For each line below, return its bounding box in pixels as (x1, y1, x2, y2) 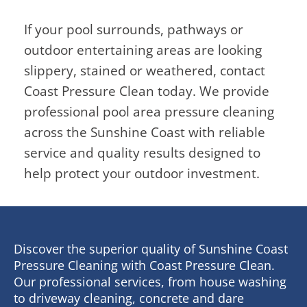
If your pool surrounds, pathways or (24, 20, 243, 38)
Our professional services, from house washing (14, 273, 286, 290)
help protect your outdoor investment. (24, 164, 260, 182)
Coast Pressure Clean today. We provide (24, 82, 269, 100)
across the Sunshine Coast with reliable (24, 123, 265, 141)
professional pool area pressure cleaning (24, 102, 274, 121)
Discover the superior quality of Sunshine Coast (14, 241, 288, 257)
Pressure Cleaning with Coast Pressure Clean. (14, 257, 275, 273)
